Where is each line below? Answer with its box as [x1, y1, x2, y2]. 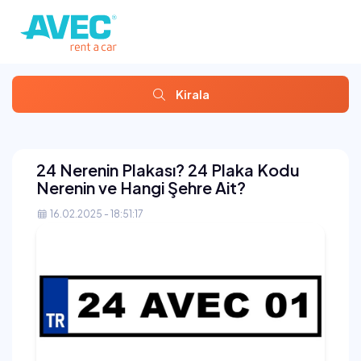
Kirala [175, 86, 210, 102]
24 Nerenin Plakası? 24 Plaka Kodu [36, 160, 300, 180]
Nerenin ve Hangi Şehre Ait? [36, 177, 246, 198]
